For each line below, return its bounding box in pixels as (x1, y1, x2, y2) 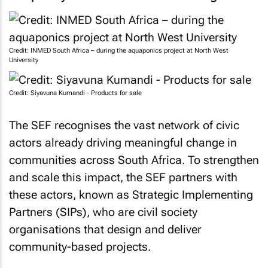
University (9, 56, 38, 64)
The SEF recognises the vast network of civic (9, 118, 239, 132)
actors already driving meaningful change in (9, 135, 237, 150)
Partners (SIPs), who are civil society (9, 205, 197, 219)
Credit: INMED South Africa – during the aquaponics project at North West (9, 47, 229, 54)
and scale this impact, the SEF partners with (9, 170, 237, 184)
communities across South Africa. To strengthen (9, 153, 259, 167)
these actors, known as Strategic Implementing (9, 187, 253, 202)
